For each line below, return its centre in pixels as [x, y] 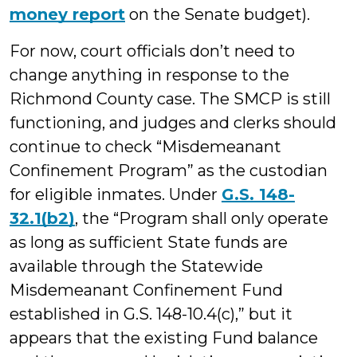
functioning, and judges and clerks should [173, 123]
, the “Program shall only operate [202, 218]
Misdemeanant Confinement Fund [146, 290]
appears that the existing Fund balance [164, 338]
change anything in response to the [149, 75]
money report [67, 14]
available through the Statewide [136, 266]
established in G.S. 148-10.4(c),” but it [151, 314]
